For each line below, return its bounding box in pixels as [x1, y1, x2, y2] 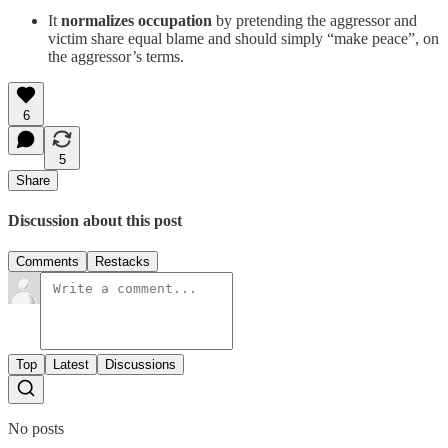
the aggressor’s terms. [48, 47, 184, 65]
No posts [8, 420, 64, 438]
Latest [53, 357, 89, 373]
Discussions [105, 357, 176, 373]
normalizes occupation [61, 11, 212, 29]
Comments [16, 254, 79, 270]
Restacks [95, 254, 150, 270]
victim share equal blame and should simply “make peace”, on [48, 29, 439, 47]
